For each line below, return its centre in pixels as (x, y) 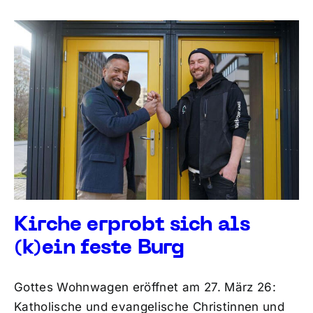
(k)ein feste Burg (99, 248)
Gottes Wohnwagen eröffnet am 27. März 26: (145, 287)
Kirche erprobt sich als (132, 225)
